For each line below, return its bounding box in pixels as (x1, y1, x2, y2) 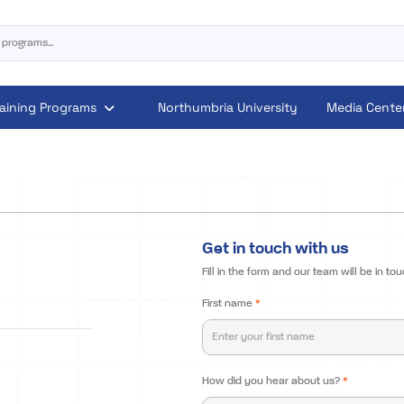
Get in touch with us (202, 241, 349, 257)
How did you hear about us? (202, 376, 343, 387)
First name (202, 298, 255, 309)
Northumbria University (157, 99, 298, 115)
